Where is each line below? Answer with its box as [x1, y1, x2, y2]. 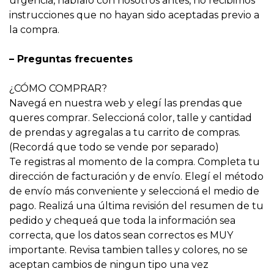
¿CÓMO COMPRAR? [9, 83, 109, 94]
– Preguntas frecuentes [9, 53, 133, 65]
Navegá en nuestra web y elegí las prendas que [9, 97, 242, 109]
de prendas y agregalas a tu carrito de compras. [9, 127, 240, 138]
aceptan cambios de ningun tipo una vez [9, 259, 209, 270]
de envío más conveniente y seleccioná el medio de [9, 185, 259, 197]
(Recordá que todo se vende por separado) [9, 141, 219, 153]
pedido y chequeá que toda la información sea [9, 215, 235, 226]
